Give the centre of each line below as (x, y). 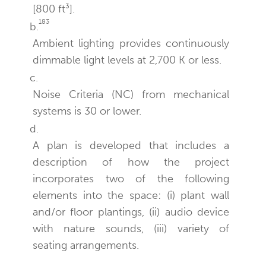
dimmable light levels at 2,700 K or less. (127, 60)
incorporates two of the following (131, 178)
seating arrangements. (86, 245)
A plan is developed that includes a (131, 145)
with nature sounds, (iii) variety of (131, 228)
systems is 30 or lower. (87, 111)
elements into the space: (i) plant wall (131, 195)
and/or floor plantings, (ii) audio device (131, 212)
